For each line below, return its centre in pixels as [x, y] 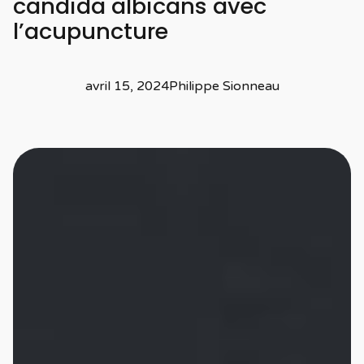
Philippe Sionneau [224, 87]
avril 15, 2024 [127, 87]
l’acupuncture [91, 32]
